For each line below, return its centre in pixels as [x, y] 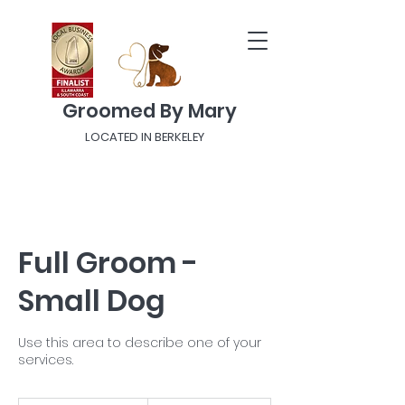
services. [46, 360]
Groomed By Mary [149, 111]
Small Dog [92, 301]
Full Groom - [108, 263]
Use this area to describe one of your [140, 343]
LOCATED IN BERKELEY [145, 137]
